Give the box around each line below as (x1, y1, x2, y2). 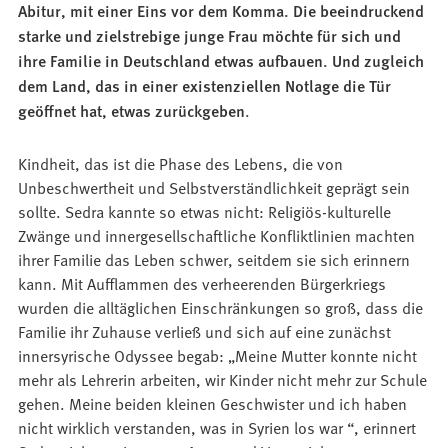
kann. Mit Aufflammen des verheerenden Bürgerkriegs (18, 272, 387, 295)
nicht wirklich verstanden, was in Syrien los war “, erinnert (18, 416, 417, 439)
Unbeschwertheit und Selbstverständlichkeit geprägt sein (18, 176, 411, 199)
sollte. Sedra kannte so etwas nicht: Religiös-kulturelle (18, 200, 392, 223)
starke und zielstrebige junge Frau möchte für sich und (18, 24, 402, 48)
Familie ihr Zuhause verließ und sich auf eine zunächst (18, 320, 392, 343)
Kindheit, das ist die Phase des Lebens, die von (18, 152, 344, 175)
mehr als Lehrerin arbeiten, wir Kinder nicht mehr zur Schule (18, 368, 428, 391)
